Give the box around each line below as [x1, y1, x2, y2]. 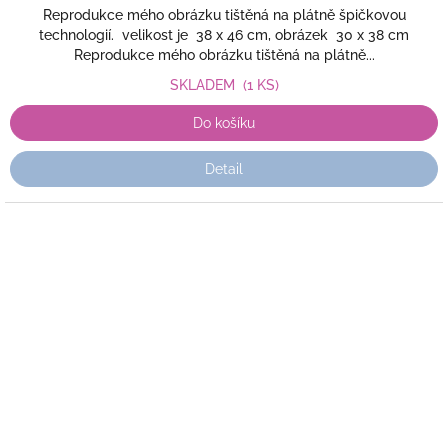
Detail [205, 161, 243, 177]
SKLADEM [169, 77, 243, 93]
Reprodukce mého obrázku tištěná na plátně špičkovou [42, 7, 406, 23]
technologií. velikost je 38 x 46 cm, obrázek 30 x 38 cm [39, 27, 409, 43]
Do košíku [193, 115, 255, 131]
